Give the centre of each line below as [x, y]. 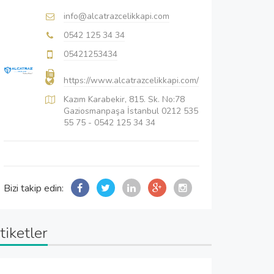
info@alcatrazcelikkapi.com [117, 16]
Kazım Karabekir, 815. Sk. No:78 [124, 99]
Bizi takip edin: [34, 188]
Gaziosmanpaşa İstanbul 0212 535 [131, 111]
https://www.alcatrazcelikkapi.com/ [131, 80]
